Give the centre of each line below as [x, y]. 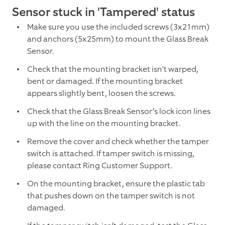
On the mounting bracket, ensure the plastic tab [116, 184]
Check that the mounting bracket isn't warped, [113, 69]
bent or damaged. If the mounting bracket [105, 81]
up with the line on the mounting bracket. [104, 124]
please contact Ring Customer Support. [100, 166]
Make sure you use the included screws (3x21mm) [118, 27]
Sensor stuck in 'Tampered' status [103, 12]
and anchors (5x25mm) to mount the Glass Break [118, 39]
